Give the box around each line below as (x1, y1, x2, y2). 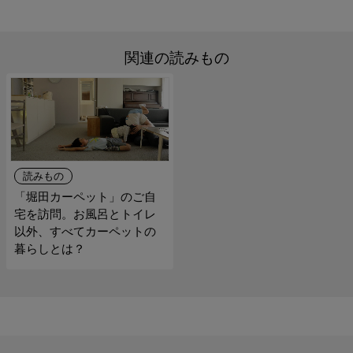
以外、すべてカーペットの (13, 225, 156, 239)
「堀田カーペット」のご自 (13, 190, 156, 204)
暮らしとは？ (13, 242, 85, 256)
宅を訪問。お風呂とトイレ (13, 207, 156, 221)
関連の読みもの (124, 50, 229, 67)
